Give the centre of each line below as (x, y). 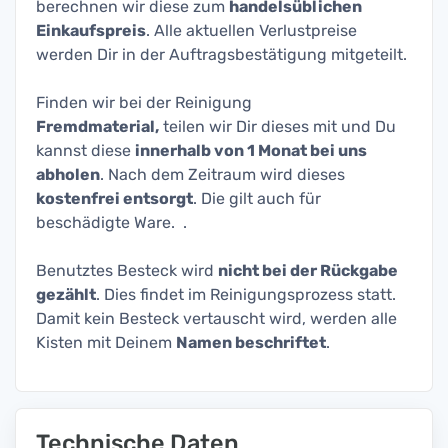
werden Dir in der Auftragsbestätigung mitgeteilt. (221, 54)
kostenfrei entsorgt (114, 198)
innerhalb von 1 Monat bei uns (251, 150)
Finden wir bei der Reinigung (144, 102)
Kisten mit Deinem (106, 342)
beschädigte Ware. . (115, 222)
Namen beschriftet (251, 342)
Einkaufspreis (91, 30)
